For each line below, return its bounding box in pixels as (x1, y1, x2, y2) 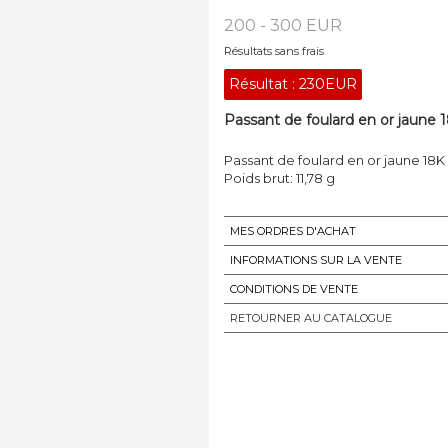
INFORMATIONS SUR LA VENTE (230, 252, 402, 267)
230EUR (299, 74, 357, 93)
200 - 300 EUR (224, 15, 342, 35)
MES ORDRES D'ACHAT (230, 223, 356, 238)
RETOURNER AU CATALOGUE (230, 310, 392, 325)
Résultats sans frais (224, 43, 324, 58)
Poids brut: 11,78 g (224, 169, 335, 186)
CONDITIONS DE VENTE (230, 281, 358, 296)
